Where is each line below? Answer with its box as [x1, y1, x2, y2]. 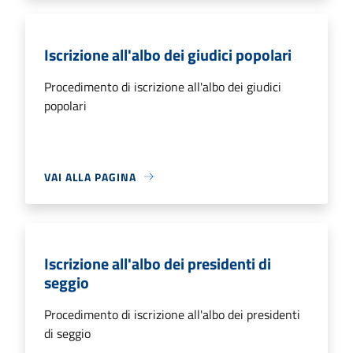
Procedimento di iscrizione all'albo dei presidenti [44, 304, 300, 324]
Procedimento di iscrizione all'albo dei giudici [44, 76, 281, 96]
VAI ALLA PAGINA [44, 168, 136, 185]
